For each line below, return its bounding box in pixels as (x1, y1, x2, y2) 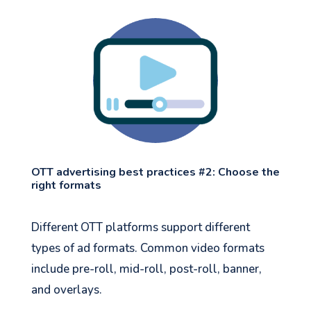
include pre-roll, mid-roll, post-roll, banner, (31, 261, 262, 278)
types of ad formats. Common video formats (31, 240, 264, 257)
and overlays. (31, 282, 102, 299)
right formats (31, 178, 101, 194)
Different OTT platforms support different (31, 219, 250, 236)
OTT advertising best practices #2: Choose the (31, 165, 280, 180)
